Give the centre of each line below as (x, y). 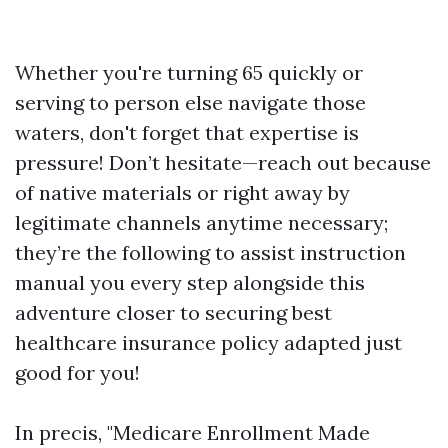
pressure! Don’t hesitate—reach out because (223, 162)
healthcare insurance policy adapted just (208, 342)
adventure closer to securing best (173, 312)
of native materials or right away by (182, 192)
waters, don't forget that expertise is (187, 132)
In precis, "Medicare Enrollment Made (192, 432)
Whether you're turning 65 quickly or (189, 72)
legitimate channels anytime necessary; (201, 222)
